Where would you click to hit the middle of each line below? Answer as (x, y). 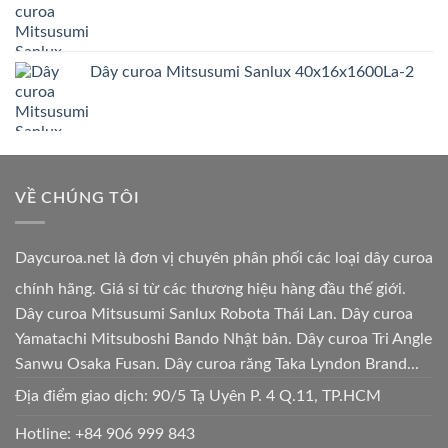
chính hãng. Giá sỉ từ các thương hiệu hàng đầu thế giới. (210, 289)
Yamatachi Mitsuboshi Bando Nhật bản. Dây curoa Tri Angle (223, 339)
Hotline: (45, 434)
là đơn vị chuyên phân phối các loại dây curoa (271, 258)
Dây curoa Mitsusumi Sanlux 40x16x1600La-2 (252, 71)
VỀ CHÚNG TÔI (77, 197)
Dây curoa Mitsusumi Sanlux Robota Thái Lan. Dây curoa (214, 314)
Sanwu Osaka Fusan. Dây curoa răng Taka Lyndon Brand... (217, 364)
